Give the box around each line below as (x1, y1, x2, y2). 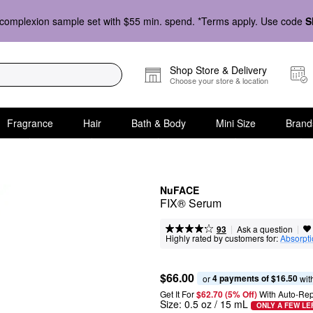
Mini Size (215, 115, 256, 130)
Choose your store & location (170, 75, 268, 86)
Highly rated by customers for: (166, 232, 278, 244)
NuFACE (160, 183, 199, 197)
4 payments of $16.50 (212, 271, 298, 284)
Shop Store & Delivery (170, 63, 267, 77)
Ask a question (236, 223, 293, 235)
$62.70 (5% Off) (196, 288, 259, 300)
